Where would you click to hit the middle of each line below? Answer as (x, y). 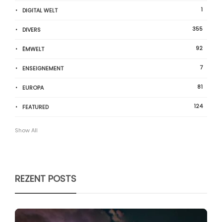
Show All (26, 131)
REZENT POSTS (46, 179)
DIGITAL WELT (40, 11)
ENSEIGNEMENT (43, 69)
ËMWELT (33, 49)
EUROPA (33, 88)
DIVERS (31, 30)
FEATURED (35, 107)
